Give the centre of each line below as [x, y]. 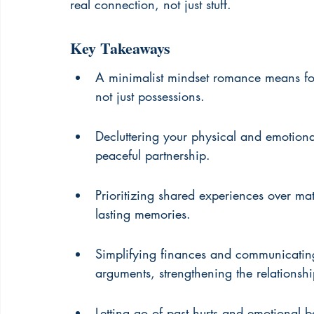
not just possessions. [150, 96]
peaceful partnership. [153, 155]
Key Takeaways [120, 48]
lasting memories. [143, 214]
